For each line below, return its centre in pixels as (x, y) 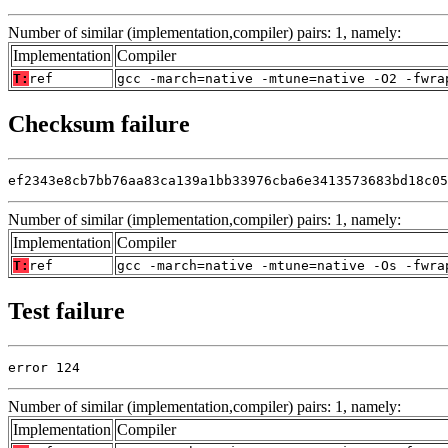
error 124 (44, 367)
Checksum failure (99, 124)
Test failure (66, 311)
